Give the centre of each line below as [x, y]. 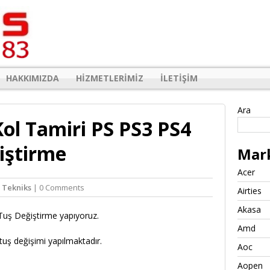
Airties [250, 190]
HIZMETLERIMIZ [110, 78]
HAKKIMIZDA [33, 78]
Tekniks [17, 187]
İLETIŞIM [179, 78]
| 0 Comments [58, 187]
